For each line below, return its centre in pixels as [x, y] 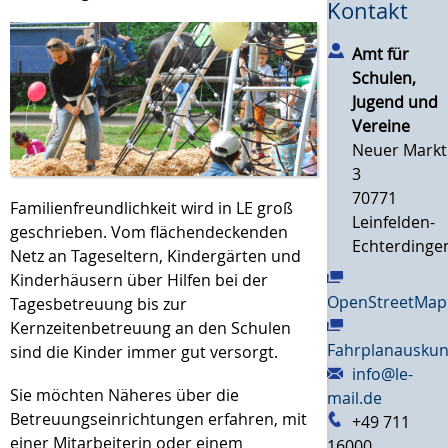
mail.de [355, 397]
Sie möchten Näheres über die [124, 394]
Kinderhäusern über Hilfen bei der [139, 279]
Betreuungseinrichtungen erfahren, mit [158, 418]
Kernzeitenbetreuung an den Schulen [150, 327]
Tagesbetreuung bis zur [98, 303]
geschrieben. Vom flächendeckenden [149, 231]
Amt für [381, 53]
